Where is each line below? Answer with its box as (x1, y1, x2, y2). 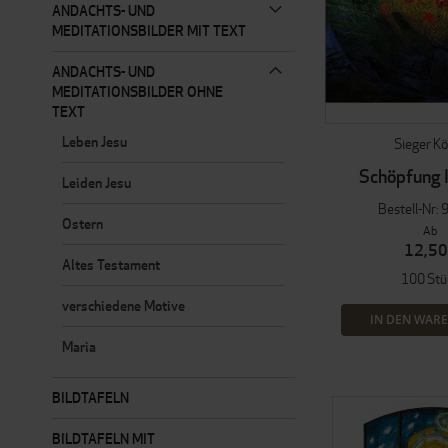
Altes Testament (62, 255, 160, 274)
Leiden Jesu (62, 173, 131, 192)
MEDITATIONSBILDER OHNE (52, 82, 223, 101)
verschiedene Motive (62, 296, 185, 315)
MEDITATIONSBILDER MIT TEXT (52, 21, 246, 40)
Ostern (62, 214, 103, 233)
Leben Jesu (62, 132, 127, 151)
